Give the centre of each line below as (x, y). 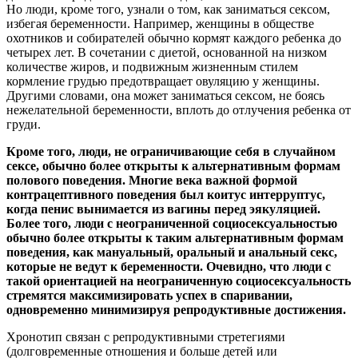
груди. (24, 125)
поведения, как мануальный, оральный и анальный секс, (172, 253)
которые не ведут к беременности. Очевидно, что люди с (169, 267)
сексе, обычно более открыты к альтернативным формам (173, 166)
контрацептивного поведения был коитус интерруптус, (166, 195)
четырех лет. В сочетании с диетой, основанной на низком (167, 53)
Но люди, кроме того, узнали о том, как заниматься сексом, (168, 10)
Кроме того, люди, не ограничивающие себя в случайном (171, 152)
